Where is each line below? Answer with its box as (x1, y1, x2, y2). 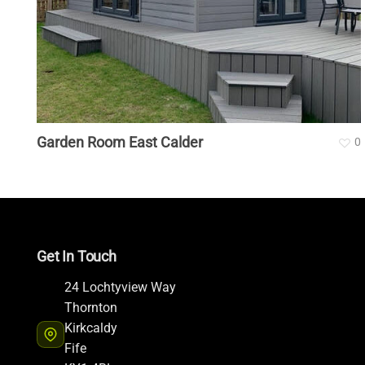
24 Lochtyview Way (64, 279, 176, 295)
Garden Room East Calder (37, 133, 203, 151)
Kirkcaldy (64, 319, 117, 336)
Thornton (64, 299, 117, 315)
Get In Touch (37, 247, 117, 265)
